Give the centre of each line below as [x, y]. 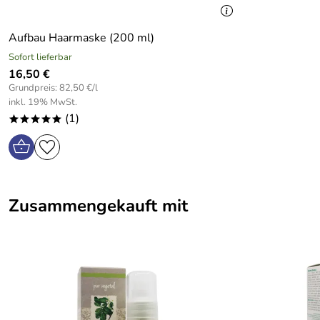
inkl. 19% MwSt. [43, 102]
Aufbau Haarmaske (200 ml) [81, 38]
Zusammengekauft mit [98, 206]
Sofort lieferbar [40, 57]
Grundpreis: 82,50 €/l [53, 88]
